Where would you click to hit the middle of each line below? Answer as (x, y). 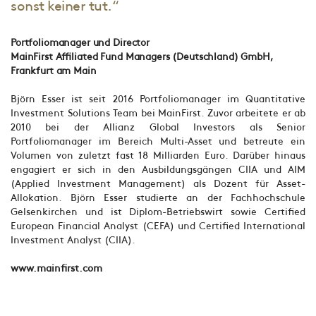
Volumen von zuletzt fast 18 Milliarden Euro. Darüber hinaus (158, 155)
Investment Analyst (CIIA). (73, 240)
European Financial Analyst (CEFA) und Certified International (158, 226)
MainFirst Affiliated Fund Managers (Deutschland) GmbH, (142, 56)
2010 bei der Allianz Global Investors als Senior (158, 127)
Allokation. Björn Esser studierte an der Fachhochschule (158, 197)
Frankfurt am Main (54, 71)
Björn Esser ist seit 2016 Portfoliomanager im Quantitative (158, 99)
